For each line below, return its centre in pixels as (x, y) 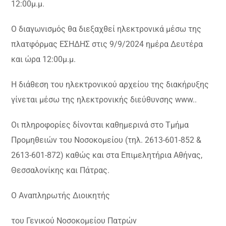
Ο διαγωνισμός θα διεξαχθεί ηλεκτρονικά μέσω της (106, 29)
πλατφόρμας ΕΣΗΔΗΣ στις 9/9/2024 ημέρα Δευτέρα (107, 44)
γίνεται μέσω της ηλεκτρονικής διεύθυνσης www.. (104, 99)
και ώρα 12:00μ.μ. (44, 59)
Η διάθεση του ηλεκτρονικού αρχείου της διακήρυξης (110, 84)
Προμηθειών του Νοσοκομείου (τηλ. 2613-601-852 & (106, 140)
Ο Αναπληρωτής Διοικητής (61, 195)
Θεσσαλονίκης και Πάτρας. (61, 170)
